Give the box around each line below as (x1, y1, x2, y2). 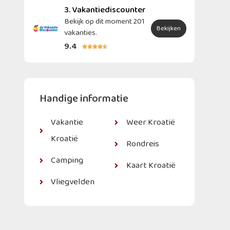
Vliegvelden (51, 175, 95, 189)
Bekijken (156, 23, 181, 34)
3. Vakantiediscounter (64, 3, 146, 17)
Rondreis (126, 137, 159, 151)
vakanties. (64, 27, 98, 39)
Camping (51, 154, 84, 167)
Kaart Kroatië (126, 159, 176, 172)
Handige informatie (39, 90, 128, 107)
